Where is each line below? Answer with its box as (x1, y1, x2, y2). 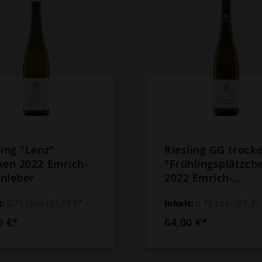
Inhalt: (164, 197, 196, 209)
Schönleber (164, 184, 224, 199)
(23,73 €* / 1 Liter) (46, 197, 92, 209)
